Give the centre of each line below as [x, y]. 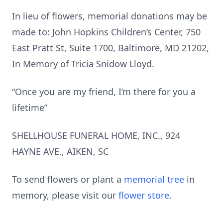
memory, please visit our [65, 195]
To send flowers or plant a [68, 179]
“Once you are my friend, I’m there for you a [104, 92]
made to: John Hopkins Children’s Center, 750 [106, 32]
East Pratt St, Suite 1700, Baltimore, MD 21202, [111, 48]
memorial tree [154, 179]
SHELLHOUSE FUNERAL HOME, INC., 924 [96, 135]
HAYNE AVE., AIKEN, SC [60, 151]
